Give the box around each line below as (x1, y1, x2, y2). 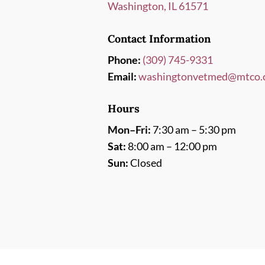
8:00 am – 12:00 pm (125, 140, 217, 153)
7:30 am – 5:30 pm (150, 123, 236, 137)
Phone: (107, 53, 141, 66)
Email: (107, 69, 137, 83)
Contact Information (107, 31, 211, 46)
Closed (128, 156, 162, 170)
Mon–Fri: (107, 123, 151, 137)
